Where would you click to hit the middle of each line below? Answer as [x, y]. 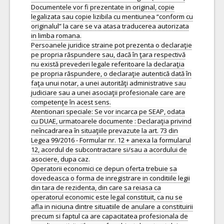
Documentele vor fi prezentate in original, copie [103, 7]
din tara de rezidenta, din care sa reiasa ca [96, 187]
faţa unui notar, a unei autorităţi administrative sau [108, 83]
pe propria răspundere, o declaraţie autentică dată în [111, 73]
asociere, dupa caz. [60, 159]
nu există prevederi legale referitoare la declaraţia [108, 64]
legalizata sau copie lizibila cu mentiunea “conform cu [112, 16]
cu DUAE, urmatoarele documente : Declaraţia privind [111, 121]
